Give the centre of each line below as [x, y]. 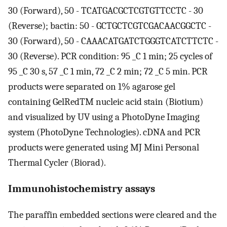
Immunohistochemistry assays [82, 189]
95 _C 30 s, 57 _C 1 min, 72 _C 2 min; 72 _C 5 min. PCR [108, 72]
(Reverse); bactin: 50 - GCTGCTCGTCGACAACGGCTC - [110, 26]
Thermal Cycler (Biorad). [57, 163]
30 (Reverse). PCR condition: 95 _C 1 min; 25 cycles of [110, 56]
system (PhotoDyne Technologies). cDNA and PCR [104, 133]
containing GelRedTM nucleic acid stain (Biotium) [106, 102]
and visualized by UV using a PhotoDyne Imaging [104, 117]
